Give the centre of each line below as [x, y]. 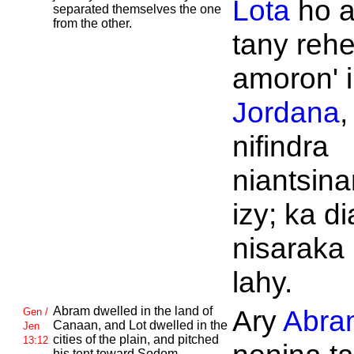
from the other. [92, 23]
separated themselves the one [137, 9]
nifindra [280, 146]
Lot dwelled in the [178, 325]
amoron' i [292, 78]
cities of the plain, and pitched [136, 339]
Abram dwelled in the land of [132, 311]
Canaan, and [90, 325]
